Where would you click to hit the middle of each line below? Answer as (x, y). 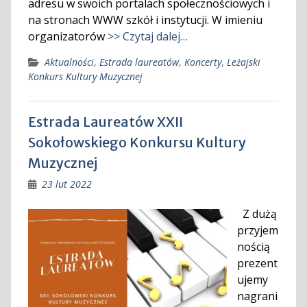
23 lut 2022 (66, 184)
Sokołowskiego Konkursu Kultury (137, 142)
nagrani (257, 296)
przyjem (257, 230)
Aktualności (69, 62)
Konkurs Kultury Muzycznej (85, 76)
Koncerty (202, 62)
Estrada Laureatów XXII (105, 122)
